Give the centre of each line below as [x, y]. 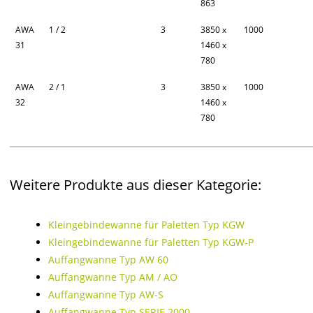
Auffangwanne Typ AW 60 [108, 260]
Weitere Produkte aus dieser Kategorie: [136, 185]
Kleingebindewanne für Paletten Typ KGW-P [151, 242]
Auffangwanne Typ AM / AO [113, 277]
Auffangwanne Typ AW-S [106, 294]
